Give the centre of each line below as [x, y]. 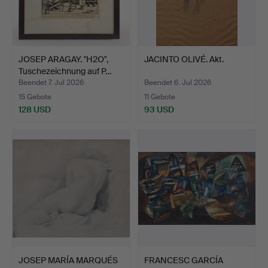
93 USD [159, 110]
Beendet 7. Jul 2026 [51, 83]
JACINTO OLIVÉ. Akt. [184, 60]
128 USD [35, 110]
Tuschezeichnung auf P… [65, 71]
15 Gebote [35, 97]
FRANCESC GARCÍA [184, 261]
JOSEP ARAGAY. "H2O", [63, 60]
